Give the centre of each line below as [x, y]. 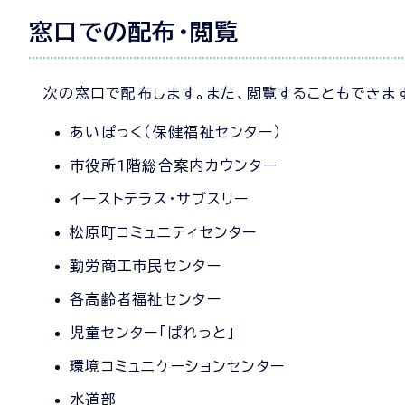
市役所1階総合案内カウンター [174, 165]
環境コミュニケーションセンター [178, 366]
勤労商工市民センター [146, 266]
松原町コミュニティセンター [164, 232]
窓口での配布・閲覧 [134, 32]
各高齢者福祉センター [146, 299]
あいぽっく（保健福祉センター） [176, 132]
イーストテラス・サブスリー [160, 199]
